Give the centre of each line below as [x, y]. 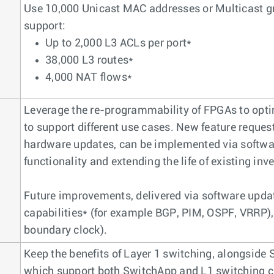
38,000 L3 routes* [90, 61]
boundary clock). [65, 231]
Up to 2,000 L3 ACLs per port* [119, 43]
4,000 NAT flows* [89, 78]
